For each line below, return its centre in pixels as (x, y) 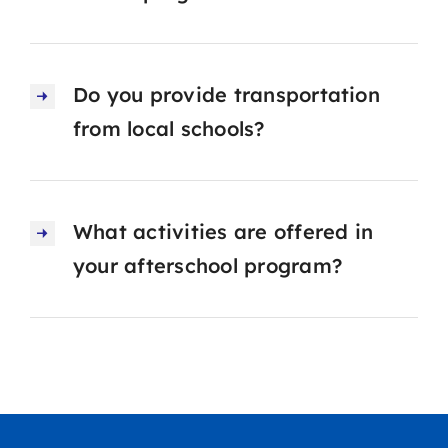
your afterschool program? (207, 265)
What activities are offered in (223, 231)
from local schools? (168, 128)
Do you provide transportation (226, 94)
